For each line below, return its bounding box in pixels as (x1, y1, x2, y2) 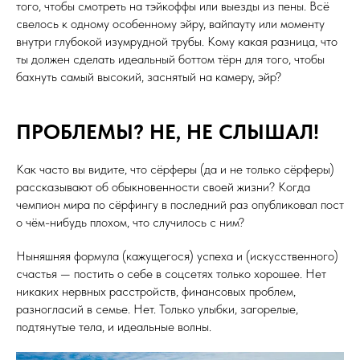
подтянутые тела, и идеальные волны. (16, 318, 211, 334)
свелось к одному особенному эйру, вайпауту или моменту (16, 15, 325, 31)
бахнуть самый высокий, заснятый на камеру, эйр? (16, 68, 281, 84)
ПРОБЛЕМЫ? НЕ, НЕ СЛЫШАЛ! (16, 118, 319, 144)
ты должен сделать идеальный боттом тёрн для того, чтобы (16, 51, 325, 67)
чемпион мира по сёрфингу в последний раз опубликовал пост (16, 196, 344, 212)
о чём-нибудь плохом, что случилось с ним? (16, 214, 244, 230)
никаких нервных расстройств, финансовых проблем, (16, 283, 296, 299)
